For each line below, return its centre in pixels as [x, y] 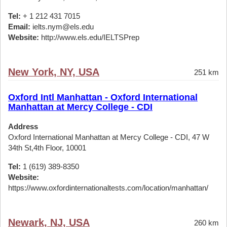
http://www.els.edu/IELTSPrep [89, 37]
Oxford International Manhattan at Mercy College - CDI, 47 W [109, 137]
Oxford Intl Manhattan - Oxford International [103, 97]
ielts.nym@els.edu [62, 27]
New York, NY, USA [54, 72]
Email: [19, 27]
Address [23, 126]
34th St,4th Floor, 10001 [47, 148]
